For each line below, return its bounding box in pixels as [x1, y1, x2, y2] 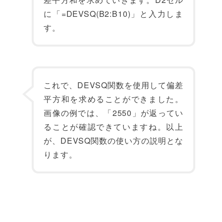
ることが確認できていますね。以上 [44, 121, 183, 133]
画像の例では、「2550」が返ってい [44, 107, 183, 119]
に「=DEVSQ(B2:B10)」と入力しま [44, 8, 183, 20]
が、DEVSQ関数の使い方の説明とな [44, 135, 183, 147]
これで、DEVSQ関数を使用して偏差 [44, 79, 183, 91]
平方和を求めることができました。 [44, 93, 183, 105]
